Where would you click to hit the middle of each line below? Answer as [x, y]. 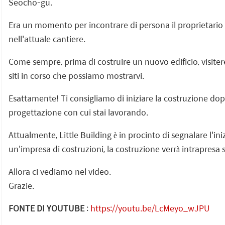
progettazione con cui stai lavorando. [78, 112]
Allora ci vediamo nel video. [60, 171]
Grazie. [21, 185]
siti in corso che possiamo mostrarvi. [76, 75]
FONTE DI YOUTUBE [46, 208]
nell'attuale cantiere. [47, 39]
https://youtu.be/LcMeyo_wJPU [150, 208]
